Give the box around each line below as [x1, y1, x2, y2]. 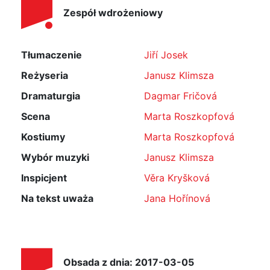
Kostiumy [21, 131, 65, 143]
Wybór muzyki [21, 151, 89, 163]
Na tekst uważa [21, 192, 93, 204]
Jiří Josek [144, 49, 188, 61]
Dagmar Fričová [144, 90, 217, 102]
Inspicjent [21, 172, 67, 184]
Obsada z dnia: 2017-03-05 [63, 256, 194, 269]
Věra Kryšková [144, 172, 210, 184]
